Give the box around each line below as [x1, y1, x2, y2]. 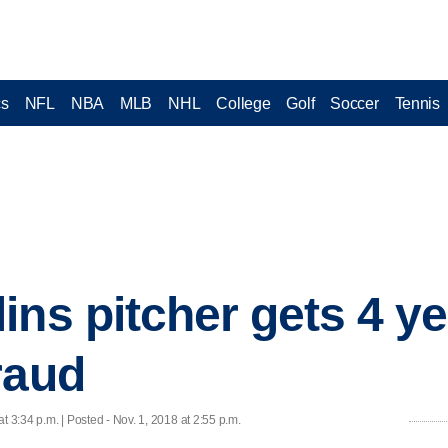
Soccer [330, 94, 379, 112]
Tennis [394, 94, 440, 112]
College [216, 94, 271, 112]
